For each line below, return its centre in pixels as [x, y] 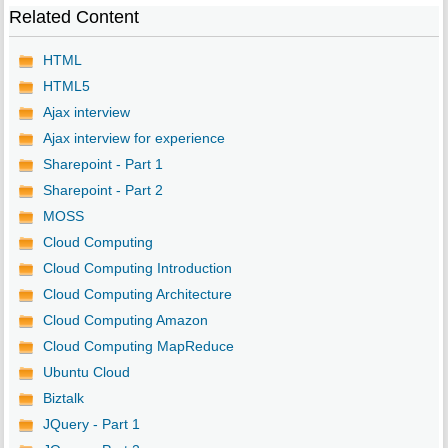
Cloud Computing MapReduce [138, 346]
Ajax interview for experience [133, 138]
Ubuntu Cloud [86, 372]
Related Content [73, 17]
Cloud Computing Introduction [137, 268]
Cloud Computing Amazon [125, 320]
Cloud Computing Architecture [137, 294]
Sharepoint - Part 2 [102, 190]
